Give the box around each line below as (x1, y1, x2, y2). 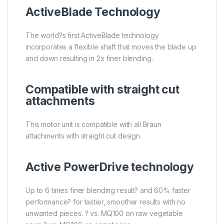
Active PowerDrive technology (25, 159, 194, 174)
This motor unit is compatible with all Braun (25, 119, 161, 128)
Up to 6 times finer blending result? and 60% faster (25, 185, 190, 194)
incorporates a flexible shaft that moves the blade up (25, 42, 196, 51)
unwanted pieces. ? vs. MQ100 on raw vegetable (25, 208, 183, 217)
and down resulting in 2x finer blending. (25, 53, 153, 62)
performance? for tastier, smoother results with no (25, 197, 185, 206)
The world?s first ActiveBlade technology (25, 30, 159, 39)
